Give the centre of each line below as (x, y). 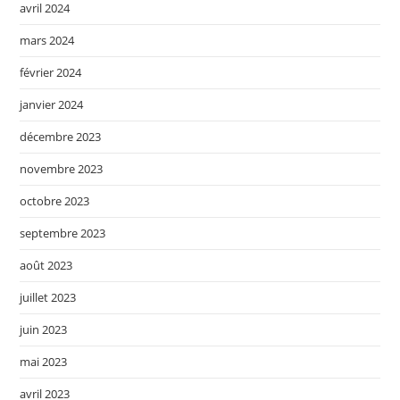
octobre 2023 (55, 201)
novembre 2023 (62, 169)
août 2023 (46, 266)
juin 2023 (44, 330)
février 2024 (51, 73)
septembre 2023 (63, 233)
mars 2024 (47, 41)
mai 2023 (44, 362)
